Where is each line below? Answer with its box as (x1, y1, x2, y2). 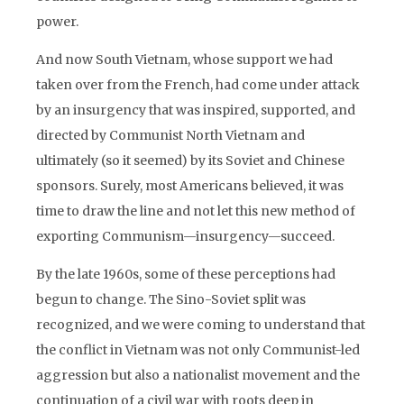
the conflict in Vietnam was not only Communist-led (36, 342, 360, 358)
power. (36, 14, 78, 30)
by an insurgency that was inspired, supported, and (36, 102, 355, 118)
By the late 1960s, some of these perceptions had (36, 266, 335, 282)
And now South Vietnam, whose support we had (36, 51, 333, 68)
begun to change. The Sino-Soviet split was (36, 291, 306, 308)
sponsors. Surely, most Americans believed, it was (36, 178, 344, 194)
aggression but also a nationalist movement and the (36, 367, 360, 383)
